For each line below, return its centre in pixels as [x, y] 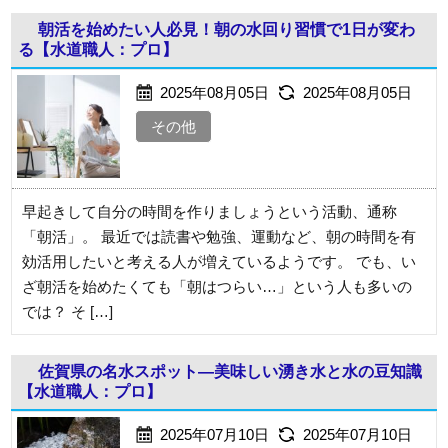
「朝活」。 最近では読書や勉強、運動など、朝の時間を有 [219, 236]
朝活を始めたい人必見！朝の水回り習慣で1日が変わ [227, 29]
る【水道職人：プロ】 [98, 49]
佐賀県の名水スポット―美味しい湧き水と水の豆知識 [230, 371]
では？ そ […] [68, 311]
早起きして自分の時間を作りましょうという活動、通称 [210, 211]
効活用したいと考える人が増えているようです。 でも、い [219, 261]
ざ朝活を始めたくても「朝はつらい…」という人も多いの [217, 286]
